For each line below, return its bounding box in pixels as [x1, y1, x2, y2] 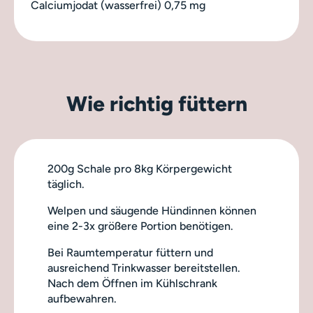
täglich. [48, 177, 85, 191]
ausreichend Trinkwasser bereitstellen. [48, 261, 240, 275]
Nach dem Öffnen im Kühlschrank [48, 277, 217, 290]
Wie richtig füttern [66, 91, 247, 117]
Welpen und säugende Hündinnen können [48, 204, 256, 217]
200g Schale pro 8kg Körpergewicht [48, 162, 232, 175]
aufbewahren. [48, 292, 117, 305]
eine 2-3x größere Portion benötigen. [48, 219, 233, 233]
